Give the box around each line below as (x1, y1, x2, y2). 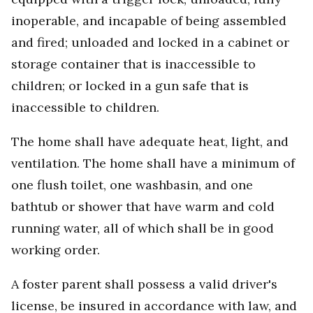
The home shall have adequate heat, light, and (11, 133, 289, 150)
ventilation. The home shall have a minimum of (11, 155, 295, 172)
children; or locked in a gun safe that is (11, 78, 249, 94)
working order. (11, 242, 100, 259)
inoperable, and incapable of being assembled (11, 13, 286, 29)
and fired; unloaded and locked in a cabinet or (11, 34, 289, 51)
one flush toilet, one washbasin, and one (11, 177, 253, 194)
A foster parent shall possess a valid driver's (11, 276, 277, 293)
